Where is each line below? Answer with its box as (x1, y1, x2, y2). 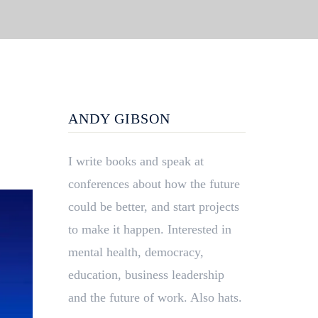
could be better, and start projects (68, 199, 239, 214)
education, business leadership (68, 267, 224, 282)
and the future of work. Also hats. (68, 290, 242, 305)
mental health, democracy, (68, 244, 204, 259)
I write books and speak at (68, 153, 204, 168)
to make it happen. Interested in (68, 221, 231, 236)
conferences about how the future (68, 176, 240, 191)
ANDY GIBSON (68, 111, 170, 126)
